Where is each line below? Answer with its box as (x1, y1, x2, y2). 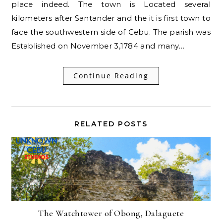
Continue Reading (73, 70, 149, 80)
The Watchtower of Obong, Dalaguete (38, 207, 184, 219)
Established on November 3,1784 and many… (11, 41, 184, 51)
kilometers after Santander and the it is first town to (11, 13, 211, 23)
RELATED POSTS (74, 119, 148, 128)
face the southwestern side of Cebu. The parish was (11, 27, 211, 37)
